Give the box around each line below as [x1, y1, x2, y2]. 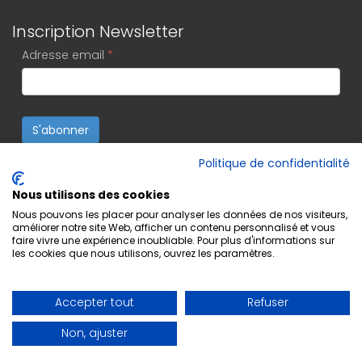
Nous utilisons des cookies [12, 187, 170, 203]
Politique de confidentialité [199, 156, 350, 171]
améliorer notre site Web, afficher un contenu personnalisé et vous [12, 221, 335, 234]
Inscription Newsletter [12, 19, 183, 43]
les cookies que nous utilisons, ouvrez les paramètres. [12, 246, 275, 260]
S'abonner [32, 121, 89, 138]
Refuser [246, 295, 288, 310]
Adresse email [22, 46, 104, 63]
